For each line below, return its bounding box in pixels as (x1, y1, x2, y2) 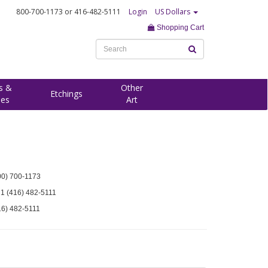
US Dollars (155, 7, 192, 17)
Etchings (50, 88, 83, 99)
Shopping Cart (155, 23, 204, 32)
